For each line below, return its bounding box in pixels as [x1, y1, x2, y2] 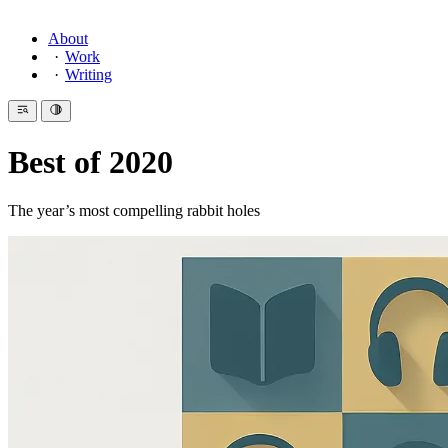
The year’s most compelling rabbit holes [8, 202, 260, 220]
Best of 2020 [8, 143, 173, 180]
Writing [65, 66, 112, 83]
